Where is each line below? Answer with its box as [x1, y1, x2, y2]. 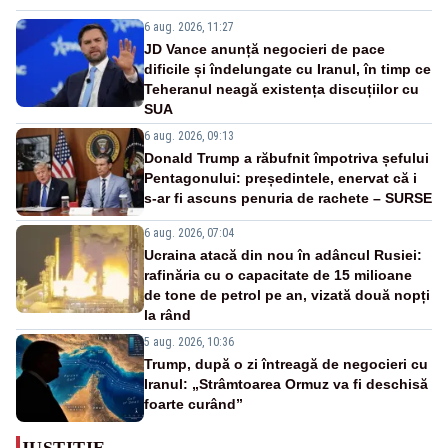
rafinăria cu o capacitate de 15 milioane [144, 267, 412, 284]
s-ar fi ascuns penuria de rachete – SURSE [144, 190, 432, 207]
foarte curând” [144, 396, 243, 413]
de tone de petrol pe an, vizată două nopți [144, 287, 430, 304]
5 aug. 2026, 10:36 [144, 335, 234, 350]
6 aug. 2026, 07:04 [144, 226, 234, 241]
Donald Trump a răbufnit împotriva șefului [144, 150, 429, 167]
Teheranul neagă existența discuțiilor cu [144, 81, 419, 98]
